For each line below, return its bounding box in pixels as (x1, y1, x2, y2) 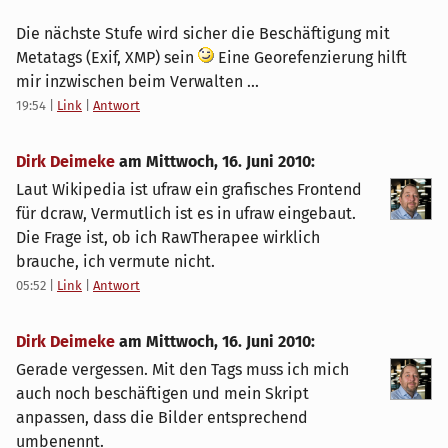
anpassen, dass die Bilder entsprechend (16, 408, 308, 428)
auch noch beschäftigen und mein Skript (16, 384, 309, 404)
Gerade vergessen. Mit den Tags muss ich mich (16, 360, 349, 380)
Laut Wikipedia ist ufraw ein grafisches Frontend (16, 180, 362, 200)
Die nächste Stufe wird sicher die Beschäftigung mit (16, 24, 390, 44)
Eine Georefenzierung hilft (214, 48, 407, 68)
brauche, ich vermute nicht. (16, 252, 215, 272)
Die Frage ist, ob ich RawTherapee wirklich (16, 228, 320, 248)
